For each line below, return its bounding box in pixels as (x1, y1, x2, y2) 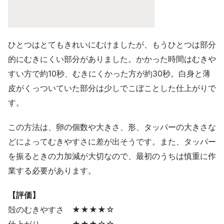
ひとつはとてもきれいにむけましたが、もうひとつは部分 (8, 39, 216, 49)
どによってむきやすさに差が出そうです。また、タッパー (8, 136, 216, 146)
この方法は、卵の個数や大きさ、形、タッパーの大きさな (8, 121, 216, 132)
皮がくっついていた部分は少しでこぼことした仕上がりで (8, 82, 216, 93)
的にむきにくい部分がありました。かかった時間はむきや (8, 53, 216, 64)
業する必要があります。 (8, 165, 96, 175)
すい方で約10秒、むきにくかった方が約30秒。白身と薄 (8, 68, 210, 78)
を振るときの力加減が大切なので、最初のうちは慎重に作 (8, 150, 216, 161)
